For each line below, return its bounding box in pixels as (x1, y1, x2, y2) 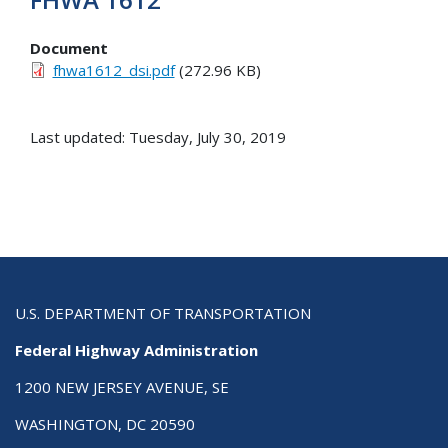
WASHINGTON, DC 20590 (15, 413, 195, 434)
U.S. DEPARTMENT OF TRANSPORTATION (15, 302, 311, 323)
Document (30, 37, 108, 58)
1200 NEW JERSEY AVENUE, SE (15, 376, 229, 397)
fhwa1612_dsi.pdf (52, 59, 175, 80)
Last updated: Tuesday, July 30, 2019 (30, 126, 286, 147)
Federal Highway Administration (15, 339, 258, 360)
